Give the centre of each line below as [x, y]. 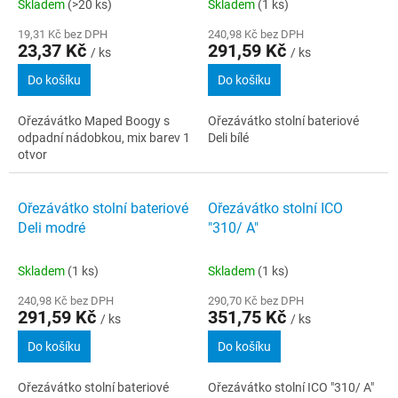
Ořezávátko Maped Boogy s [94, 120]
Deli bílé [228, 137]
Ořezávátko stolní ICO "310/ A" [291, 387]
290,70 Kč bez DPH [256, 300]
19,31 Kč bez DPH [63, 34]
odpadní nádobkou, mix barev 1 [104, 137]
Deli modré [52, 227]
